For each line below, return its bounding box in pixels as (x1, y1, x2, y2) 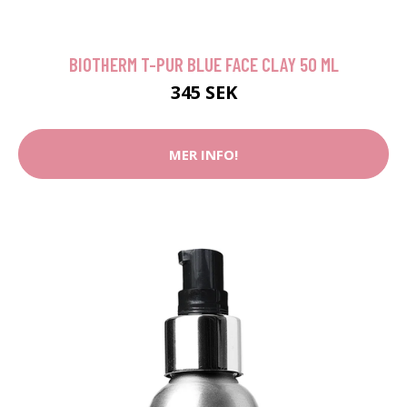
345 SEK (170, 80, 237, 104)
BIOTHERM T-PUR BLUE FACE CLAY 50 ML (68, 53, 339, 75)
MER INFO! (169, 144, 238, 164)
